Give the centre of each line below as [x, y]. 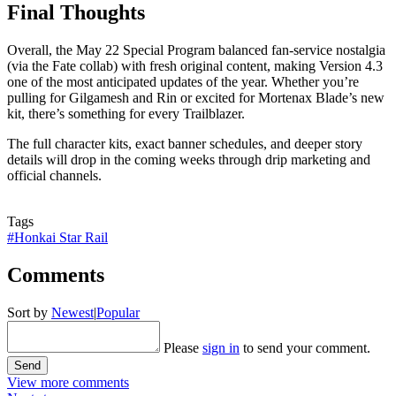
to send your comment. [305, 347]
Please [183, 347]
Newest [72, 312]
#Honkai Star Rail [57, 238]
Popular [118, 312]
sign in [221, 347]
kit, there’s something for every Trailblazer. [126, 114]
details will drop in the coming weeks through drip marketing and [189, 160]
